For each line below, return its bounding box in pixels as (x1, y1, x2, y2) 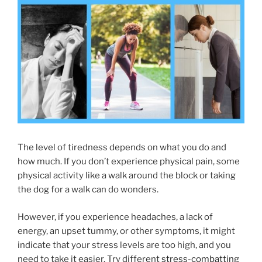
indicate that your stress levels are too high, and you (18, 239, 231, 250)
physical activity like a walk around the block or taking (18, 170, 236, 181)
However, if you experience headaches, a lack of (18, 211, 213, 222)
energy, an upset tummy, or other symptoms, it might (18, 225, 235, 236)
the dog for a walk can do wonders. (18, 184, 158, 195)
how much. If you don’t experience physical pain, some (18, 156, 240, 167)
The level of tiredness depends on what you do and (18, 142, 226, 153)
